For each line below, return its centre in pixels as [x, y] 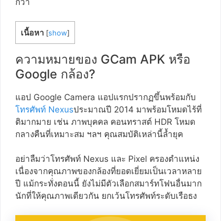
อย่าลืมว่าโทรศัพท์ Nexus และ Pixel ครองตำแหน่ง [107, 159]
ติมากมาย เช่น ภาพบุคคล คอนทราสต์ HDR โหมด [105, 122]
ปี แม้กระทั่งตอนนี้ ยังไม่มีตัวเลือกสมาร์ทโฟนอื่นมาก [109, 184]
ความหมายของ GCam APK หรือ [103, 59]
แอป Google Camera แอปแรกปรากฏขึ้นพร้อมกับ [106, 97]
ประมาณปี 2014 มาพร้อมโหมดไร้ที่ [138, 109]
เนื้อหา [32, 32]
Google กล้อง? [55, 74]
